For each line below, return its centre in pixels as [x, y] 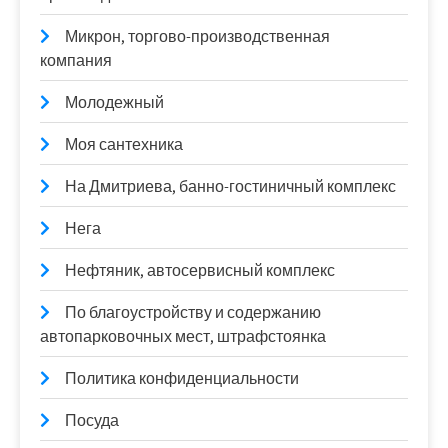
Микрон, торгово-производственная [197, 37]
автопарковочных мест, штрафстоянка [183, 337]
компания [76, 61]
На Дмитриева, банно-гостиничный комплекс [230, 187]
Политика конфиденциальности [182, 379]
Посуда [92, 421]
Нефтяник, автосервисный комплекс [200, 271]
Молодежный [114, 103]
